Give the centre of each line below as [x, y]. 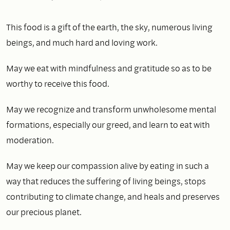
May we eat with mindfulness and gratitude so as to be [109, 68]
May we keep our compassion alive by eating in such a [108, 165]
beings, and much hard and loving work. [82, 42]
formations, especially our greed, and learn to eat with [108, 124]
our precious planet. [44, 212]
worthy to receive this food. [58, 83]
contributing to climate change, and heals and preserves [113, 196]
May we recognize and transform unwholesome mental [111, 109]
